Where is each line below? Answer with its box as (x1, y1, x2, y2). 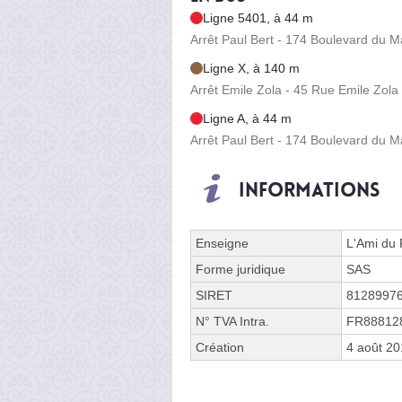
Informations (239, 177, 380, 203)
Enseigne (196, 235, 249, 250)
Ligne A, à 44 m (203, 110, 292, 126)
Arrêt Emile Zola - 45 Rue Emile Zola (190, 82, 398, 97)
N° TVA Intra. (196, 313, 269, 328)
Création (196, 339, 244, 354)
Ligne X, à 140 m (203, 60, 300, 75)
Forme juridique (196, 261, 285, 276)
